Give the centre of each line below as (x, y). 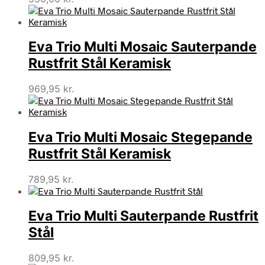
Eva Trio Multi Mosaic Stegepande (140, 137)
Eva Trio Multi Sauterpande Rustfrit (143, 216)
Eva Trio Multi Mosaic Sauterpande (143, 47)
